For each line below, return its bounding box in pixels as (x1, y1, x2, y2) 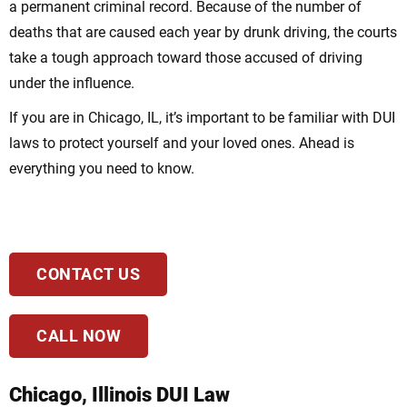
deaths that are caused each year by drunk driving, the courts (9, 24, 397, 42)
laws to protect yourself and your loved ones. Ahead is (9, 134, 354, 153)
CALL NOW (36, 326, 121, 346)
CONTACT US (36, 264, 140, 284)
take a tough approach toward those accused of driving (9, 49, 362, 67)
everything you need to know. (9, 160, 194, 178)
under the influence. (9, 74, 134, 93)
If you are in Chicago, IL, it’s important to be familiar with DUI (9, 109, 395, 127)
